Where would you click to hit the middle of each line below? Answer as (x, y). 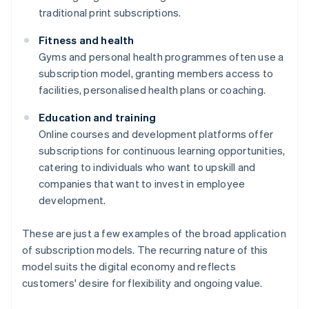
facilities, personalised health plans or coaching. (152, 90)
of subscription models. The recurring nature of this (145, 250)
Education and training (98, 118)
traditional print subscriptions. (110, 13)
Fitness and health (87, 40)
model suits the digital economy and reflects (129, 267)
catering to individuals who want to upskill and (147, 167)
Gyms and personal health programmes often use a (161, 57)
